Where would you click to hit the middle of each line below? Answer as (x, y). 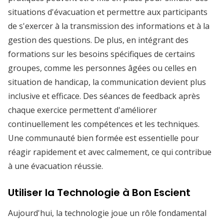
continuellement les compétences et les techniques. (104, 124)
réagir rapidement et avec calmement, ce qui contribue (110, 152)
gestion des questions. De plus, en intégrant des (98, 40)
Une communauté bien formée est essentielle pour (103, 138)
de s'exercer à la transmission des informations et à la (109, 26)
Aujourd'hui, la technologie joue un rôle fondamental (107, 213)
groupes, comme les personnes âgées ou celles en (102, 68)
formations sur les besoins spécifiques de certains (101, 54)
